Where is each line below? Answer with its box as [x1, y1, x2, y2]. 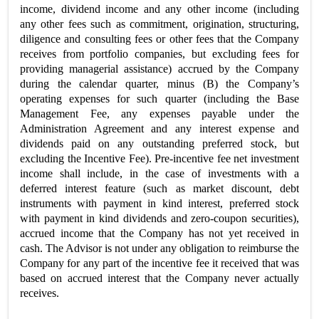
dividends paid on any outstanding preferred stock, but [20, 137, 299, 150]
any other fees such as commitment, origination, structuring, [20, 18, 299, 30]
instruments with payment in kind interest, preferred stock [20, 197, 299, 209]
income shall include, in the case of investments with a [20, 167, 299, 179]
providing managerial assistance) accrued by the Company [20, 63, 299, 75]
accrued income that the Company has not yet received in [20, 227, 299, 239]
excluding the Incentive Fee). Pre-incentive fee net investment [20, 152, 299, 164]
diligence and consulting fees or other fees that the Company [20, 33, 299, 45]
